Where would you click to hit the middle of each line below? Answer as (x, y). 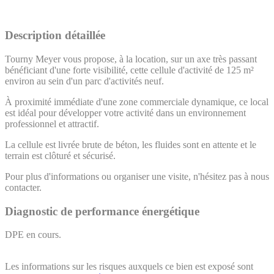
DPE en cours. (33, 235)
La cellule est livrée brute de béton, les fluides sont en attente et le (131, 145)
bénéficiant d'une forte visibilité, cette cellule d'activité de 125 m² (129, 70)
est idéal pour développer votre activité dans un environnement (125, 113)
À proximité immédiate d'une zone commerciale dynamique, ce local (137, 102)
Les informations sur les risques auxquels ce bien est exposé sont (129, 267)
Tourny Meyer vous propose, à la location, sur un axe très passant (131, 59)
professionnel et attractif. (52, 124)
